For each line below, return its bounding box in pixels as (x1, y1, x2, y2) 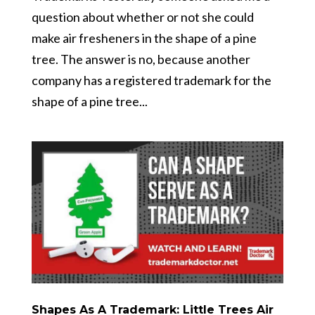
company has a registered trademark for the (31, 72, 271, 88)
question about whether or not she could (31, 9, 254, 25)
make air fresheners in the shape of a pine (31, 30, 257, 46)
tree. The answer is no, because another (31, 51, 250, 67)
